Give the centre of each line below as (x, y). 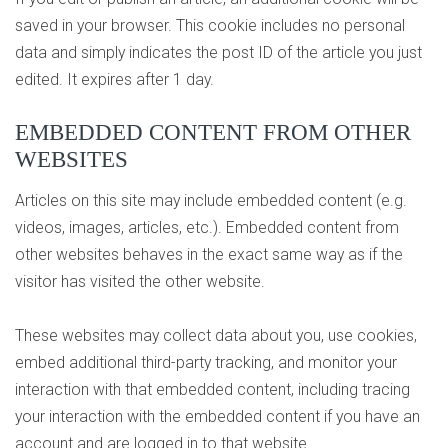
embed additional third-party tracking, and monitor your (206, 362)
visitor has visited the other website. (140, 282)
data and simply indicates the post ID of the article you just (218, 53)
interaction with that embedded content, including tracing (212, 389)
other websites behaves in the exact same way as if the (209, 255)
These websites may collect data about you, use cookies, (216, 335)
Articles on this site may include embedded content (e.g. (211, 201)
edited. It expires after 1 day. (114, 80)
